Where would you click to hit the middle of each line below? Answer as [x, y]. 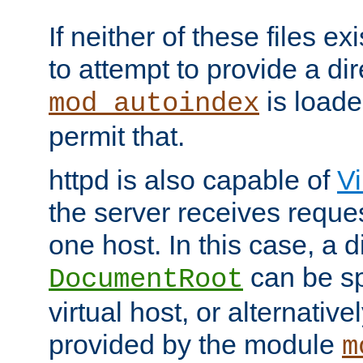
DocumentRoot [146, 280]
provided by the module [195, 345]
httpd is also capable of [193, 180]
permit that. [117, 137]
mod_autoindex [154, 104]
